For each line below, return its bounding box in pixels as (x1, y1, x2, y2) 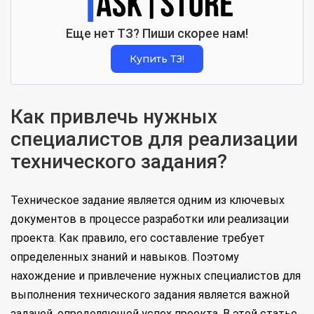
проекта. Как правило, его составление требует (11, 231, 265, 245)
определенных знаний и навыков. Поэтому (11, 250, 239, 264)
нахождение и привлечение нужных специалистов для (11, 269, 301, 283)
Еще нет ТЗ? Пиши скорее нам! (66, 26, 248, 41)
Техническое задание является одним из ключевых (11, 193, 285, 207)
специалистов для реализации (11, 128, 298, 151)
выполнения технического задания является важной (11, 288, 289, 302)
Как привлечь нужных (11, 105, 217, 129)
